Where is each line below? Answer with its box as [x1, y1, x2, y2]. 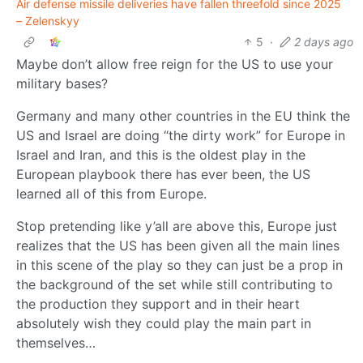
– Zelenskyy [16, 14, 79, 28]
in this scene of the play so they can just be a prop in [16, 257, 343, 274]
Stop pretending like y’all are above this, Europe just [16, 218, 337, 235]
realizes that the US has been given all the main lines [16, 237, 340, 254]
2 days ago [294, 35, 353, 49]
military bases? [16, 75, 108, 92]
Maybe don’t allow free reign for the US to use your [16, 56, 333, 73]
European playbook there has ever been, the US [16, 166, 310, 183]
